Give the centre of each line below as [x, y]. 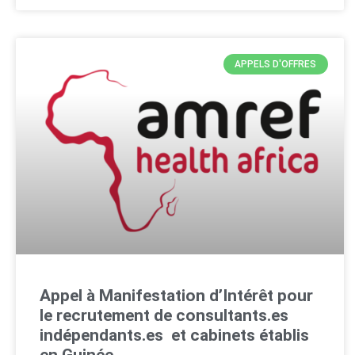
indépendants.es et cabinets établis [174, 335]
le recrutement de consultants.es [164, 315]
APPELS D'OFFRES [276, 64]
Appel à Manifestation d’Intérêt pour [176, 295]
